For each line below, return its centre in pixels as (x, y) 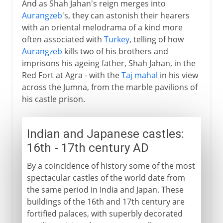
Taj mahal (139, 75)
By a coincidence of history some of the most (111, 166)
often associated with (63, 39)
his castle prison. (53, 99)
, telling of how (156, 39)
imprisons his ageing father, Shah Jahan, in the (109, 63)
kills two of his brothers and (115, 51)
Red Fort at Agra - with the (71, 75)
